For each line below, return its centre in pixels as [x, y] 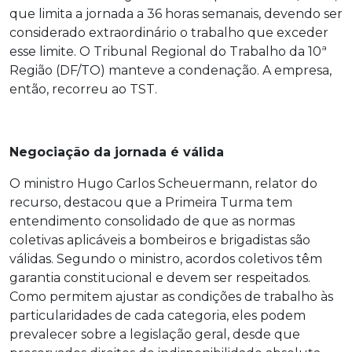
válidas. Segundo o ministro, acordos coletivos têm [166, 259]
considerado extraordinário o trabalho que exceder [169, 33]
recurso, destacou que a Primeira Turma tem [151, 202]
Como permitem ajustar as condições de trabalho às [171, 297]
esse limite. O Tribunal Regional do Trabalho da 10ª [168, 51]
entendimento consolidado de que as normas [152, 221]
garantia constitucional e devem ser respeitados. [160, 278]
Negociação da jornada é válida [117, 152]
